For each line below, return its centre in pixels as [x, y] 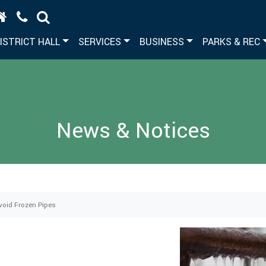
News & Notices [133, 131]
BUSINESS [161, 42]
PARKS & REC [231, 42]
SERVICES [99, 42]
